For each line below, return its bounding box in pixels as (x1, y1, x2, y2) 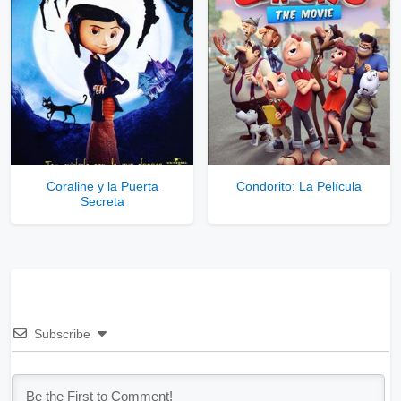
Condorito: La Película (236, 179, 362, 194)
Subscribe (34, 327, 90, 342)
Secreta (80, 194, 124, 209)
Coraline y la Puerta (46, 179, 158, 194)
